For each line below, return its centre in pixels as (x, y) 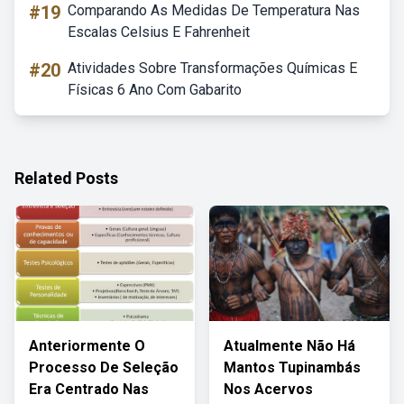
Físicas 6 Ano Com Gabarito (155, 90)
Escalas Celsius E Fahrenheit (159, 32)
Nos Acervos (268, 389)
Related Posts (66, 178)
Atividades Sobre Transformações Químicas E (212, 68)
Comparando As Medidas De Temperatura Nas (214, 10)
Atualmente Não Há (289, 346)
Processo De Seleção (104, 367)
